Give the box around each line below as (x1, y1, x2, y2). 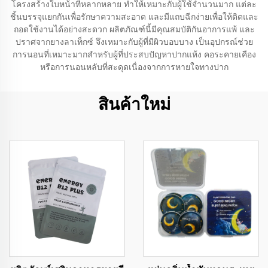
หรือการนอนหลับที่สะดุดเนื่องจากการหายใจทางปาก (39, 62, 229, 72)
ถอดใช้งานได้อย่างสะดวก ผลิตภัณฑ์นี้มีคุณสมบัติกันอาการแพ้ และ (13, 24, 255, 35)
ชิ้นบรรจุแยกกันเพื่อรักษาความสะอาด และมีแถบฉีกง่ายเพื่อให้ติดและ (10, 11, 258, 22)
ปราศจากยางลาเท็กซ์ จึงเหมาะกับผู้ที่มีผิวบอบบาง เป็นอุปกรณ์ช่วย (15, 36, 253, 47)
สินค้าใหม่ (98, 94, 170, 114)
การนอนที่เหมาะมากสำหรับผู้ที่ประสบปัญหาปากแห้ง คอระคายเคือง (12, 49, 256, 60)
